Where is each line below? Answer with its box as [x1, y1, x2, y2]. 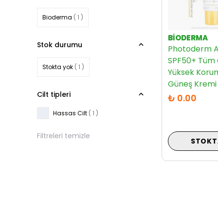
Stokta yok [42, 63, 73, 71]
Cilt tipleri [37, 90, 71, 99]
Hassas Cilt [53, 109, 87, 117]
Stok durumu [37, 40, 82, 50]
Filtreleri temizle [37, 131, 90, 141]
